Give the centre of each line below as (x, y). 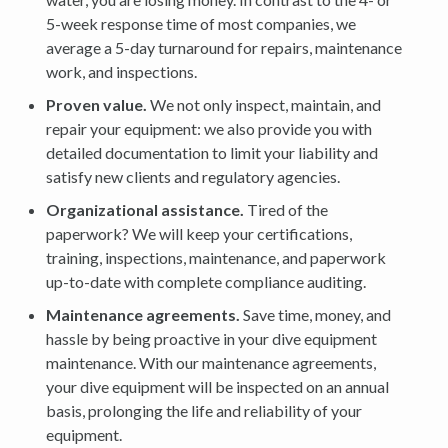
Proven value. (97, 104)
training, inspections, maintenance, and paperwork (216, 257)
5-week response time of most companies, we (201, 23)
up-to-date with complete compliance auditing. (206, 281)
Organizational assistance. (145, 209)
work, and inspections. (122, 71)
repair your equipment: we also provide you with (209, 128)
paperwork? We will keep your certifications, (199, 233)
